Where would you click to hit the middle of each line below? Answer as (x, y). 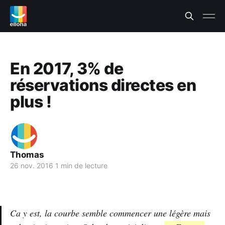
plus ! (31, 102)
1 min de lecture (80, 165)
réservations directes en (103, 85)
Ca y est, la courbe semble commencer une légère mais (110, 213)
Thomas (27, 155)
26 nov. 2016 (32, 165)
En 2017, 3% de (67, 69)
